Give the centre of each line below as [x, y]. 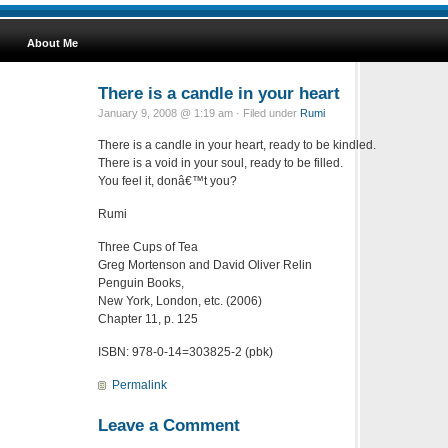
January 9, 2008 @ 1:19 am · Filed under [199, 112]
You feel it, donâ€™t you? [167, 180]
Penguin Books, [141, 282]
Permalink [139, 384]
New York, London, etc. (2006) [180, 300]
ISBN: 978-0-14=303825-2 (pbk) [185, 351]
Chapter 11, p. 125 [148, 318]
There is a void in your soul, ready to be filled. [220, 162]
